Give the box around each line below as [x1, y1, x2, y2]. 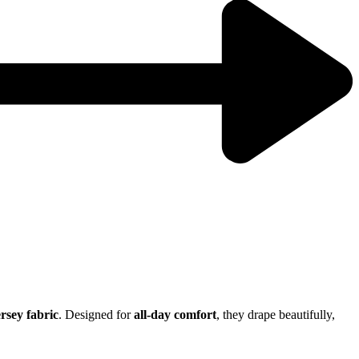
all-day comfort [134, 308, 216, 322]
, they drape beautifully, [216, 308, 335, 322]
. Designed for [58, 308, 134, 322]
